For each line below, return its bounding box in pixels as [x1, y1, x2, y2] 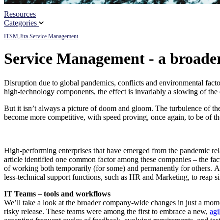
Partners [90, 13, 117, 22]
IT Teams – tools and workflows [4, 189, 110, 198]
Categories [4, 19, 39, 27]
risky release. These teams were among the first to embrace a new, [4, 207, 210, 216]
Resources [4, 10, 36, 18]
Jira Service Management [20, 33, 78, 40]
